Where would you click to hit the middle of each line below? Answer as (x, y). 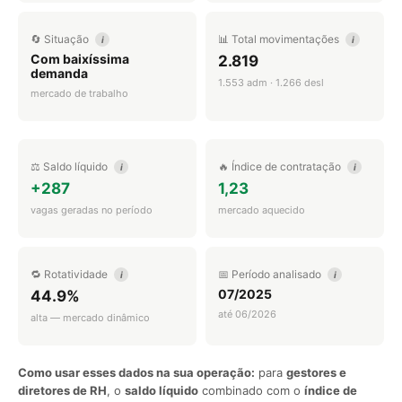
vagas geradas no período (92, 210)
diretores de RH (62, 390)
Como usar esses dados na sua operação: (136, 372)
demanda (59, 73)
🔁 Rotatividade (70, 274)
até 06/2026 (247, 314)
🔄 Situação (61, 39)
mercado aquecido (262, 210)
